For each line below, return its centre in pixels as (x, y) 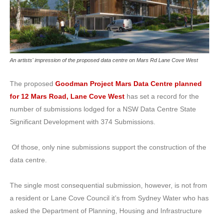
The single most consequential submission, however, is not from (109, 185)
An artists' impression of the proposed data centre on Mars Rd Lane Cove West (104, 60)
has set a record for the (163, 96)
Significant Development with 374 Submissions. (83, 122)
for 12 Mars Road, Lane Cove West (67, 96)
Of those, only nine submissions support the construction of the (108, 147)
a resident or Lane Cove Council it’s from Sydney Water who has (109, 198)
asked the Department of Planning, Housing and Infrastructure (106, 211)
